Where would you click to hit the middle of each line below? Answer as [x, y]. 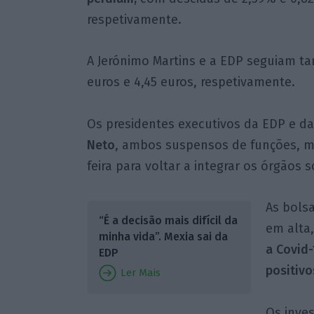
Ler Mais [139, 273]
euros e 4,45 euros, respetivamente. [191, 82]
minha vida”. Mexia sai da [163, 237]
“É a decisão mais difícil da [168, 221]
